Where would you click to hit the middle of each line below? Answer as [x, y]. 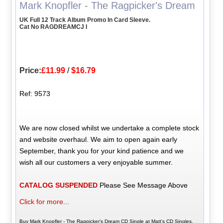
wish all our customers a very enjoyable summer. [96, 162]
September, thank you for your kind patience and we [102, 151]
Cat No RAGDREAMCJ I [54, 27]
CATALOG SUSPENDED [59, 185]
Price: [31, 70]
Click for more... [45, 201]
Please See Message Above [143, 185]
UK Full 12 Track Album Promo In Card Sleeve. [85, 20]
